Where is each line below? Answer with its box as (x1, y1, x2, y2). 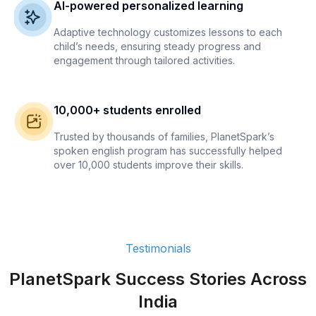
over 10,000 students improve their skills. (54, 159, 243, 171)
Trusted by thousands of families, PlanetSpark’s (54, 130, 274, 143)
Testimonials (125, 241, 191, 256)
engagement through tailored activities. (54, 54, 235, 67)
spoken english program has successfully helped (54, 145, 282, 157)
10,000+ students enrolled (54, 103, 201, 118)
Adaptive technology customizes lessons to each (54, 26, 282, 39)
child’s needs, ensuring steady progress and (54, 40, 261, 53)
